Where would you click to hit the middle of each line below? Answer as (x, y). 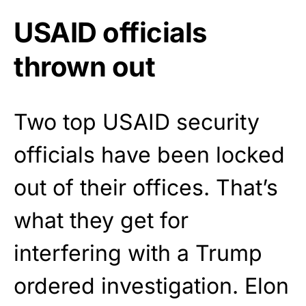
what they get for (101, 221)
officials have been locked (149, 155)
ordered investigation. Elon (151, 286)
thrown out (84, 67)
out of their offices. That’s (146, 188)
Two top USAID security (137, 122)
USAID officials (110, 33)
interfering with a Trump (138, 253)
